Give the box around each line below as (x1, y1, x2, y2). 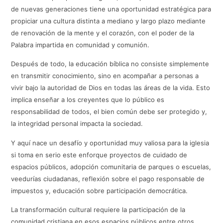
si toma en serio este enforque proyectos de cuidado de (11, 150, 188, 159)
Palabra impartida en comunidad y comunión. (11, 40, 150, 49)
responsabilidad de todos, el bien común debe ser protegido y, (11, 108, 208, 116)
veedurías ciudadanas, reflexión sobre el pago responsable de (11, 174, 205, 183)
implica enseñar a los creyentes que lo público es (11, 96, 165, 104)
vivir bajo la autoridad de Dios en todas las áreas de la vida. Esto (11, 84, 211, 92)
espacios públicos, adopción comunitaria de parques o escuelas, (11, 162, 212, 171)
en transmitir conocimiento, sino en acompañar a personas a (11, 72, 199, 80)
